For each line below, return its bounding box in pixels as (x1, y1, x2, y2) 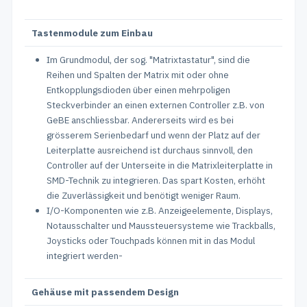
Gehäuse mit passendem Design (32, 286, 179, 298)
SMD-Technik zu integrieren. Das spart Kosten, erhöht (47, 174, 265, 186)
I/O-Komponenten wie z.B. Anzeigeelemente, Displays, (47, 204, 273, 217)
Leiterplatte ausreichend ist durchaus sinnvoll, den (47, 144, 253, 156)
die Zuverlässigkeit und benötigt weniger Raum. (47, 189, 241, 201)
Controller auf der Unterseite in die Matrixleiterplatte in (47, 159, 273, 171)
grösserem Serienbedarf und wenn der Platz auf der (47, 129, 260, 141)
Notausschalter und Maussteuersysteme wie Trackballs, (47, 219, 275, 232)
